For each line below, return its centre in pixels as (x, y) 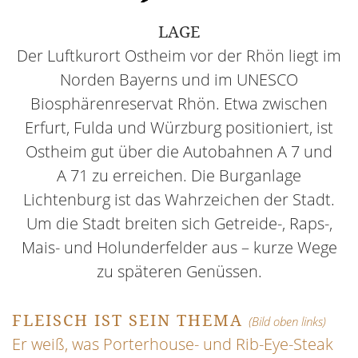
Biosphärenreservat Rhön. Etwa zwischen (179, 104)
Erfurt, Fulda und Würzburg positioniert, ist (179, 128)
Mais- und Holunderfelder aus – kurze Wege (179, 248)
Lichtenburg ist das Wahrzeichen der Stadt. (179, 200)
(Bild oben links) (287, 322)
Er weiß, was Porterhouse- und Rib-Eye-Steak (173, 344)
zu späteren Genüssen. (179, 272)
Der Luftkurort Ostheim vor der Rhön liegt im (179, 56)
